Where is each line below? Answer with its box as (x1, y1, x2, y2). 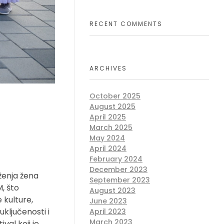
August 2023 (89, 185, 135, 196)
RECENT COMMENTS (89, 19, 162, 28)
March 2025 (89, 122, 132, 133)
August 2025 (89, 101, 135, 112)
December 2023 (89, 164, 147, 175)
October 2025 (89, 91, 140, 101)
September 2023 (89, 175, 150, 185)
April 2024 (89, 143, 126, 154)
